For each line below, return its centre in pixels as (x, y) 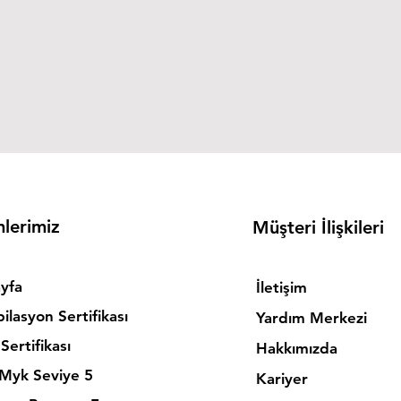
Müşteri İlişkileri (318, 227)
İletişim (281, 287)
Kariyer (282, 379)
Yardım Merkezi (311, 318)
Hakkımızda (296, 348)
